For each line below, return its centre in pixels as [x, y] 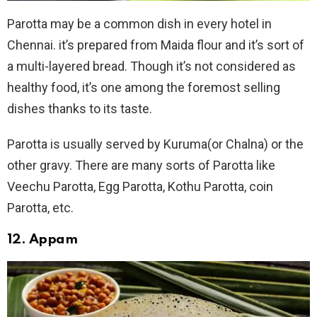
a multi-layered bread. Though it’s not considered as [151, 66]
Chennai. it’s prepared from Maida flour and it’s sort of [156, 45]
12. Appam [42, 239]
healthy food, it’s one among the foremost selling [144, 87]
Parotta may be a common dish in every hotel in [139, 23]
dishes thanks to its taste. [80, 108]
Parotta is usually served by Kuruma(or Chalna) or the [155, 144]
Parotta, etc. [40, 207]
